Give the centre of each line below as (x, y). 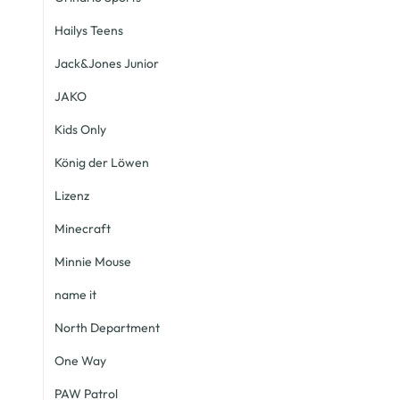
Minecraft (83, 229)
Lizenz (72, 196)
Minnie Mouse (93, 262)
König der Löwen (102, 162)
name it (75, 295)
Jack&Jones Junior (107, 63)
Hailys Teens (89, 30)
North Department (107, 328)
